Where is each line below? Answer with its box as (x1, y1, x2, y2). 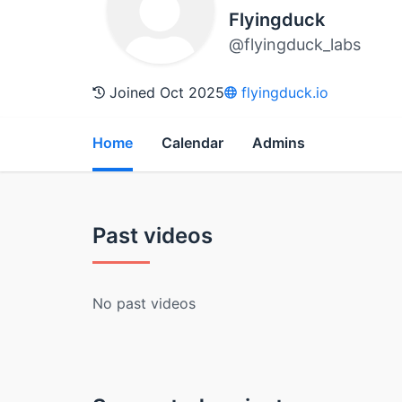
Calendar (162, 133, 223, 152)
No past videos (92, 293, 196, 312)
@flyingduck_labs (229, 34, 361, 54)
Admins (252, 133, 305, 152)
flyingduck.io (237, 83, 328, 101)
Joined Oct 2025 (105, 83, 224, 101)
